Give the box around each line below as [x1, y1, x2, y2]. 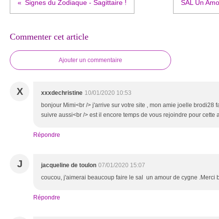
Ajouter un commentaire [59, 57, 122, 64]
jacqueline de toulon [41, 162, 96, 169]
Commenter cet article [10, 32, 88, 42]
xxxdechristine [41, 89, 83, 96]
